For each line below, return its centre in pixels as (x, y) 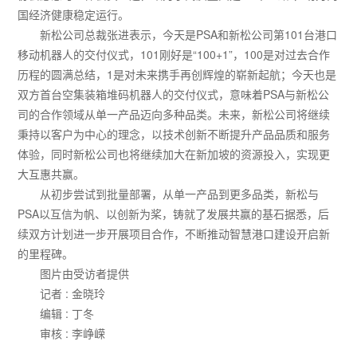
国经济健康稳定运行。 (74, 15)
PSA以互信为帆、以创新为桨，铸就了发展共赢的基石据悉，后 (174, 214)
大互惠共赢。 (51, 174)
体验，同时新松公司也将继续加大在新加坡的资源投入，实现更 (174, 154)
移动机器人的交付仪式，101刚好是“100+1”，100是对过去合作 (174, 55)
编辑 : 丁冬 (67, 314)
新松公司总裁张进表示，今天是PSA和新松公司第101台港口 (189, 35)
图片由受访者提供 (85, 274)
